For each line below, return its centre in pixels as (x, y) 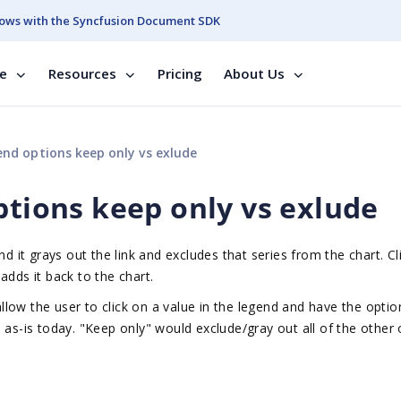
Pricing (180, 73)
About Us (254, 73)
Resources (82, 73)
